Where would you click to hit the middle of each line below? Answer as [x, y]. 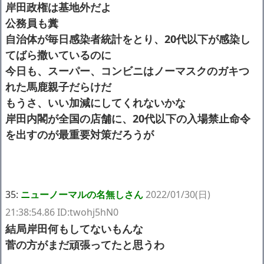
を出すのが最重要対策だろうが [80, 134]
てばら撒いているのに [58, 55]
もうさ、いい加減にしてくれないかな [95, 102]
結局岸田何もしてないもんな [74, 228]
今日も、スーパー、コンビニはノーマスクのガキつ [127, 70]
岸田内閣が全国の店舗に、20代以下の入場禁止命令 [128, 118]
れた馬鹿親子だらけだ [58, 86]
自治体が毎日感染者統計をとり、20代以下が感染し [128, 39]
